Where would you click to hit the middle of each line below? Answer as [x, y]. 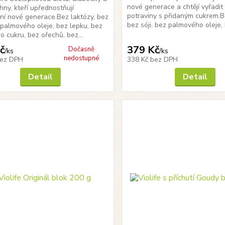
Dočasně [82, 49]
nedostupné [82, 58]
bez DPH [164, 60]
